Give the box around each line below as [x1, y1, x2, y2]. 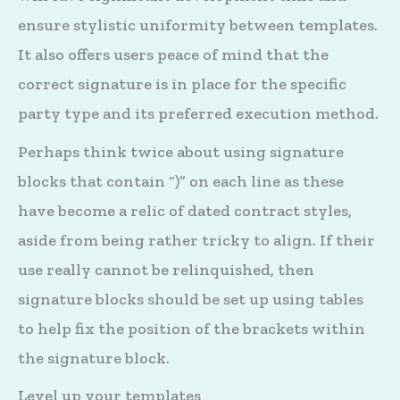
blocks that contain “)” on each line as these [18, 171, 344, 191]
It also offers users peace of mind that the [18, 45, 329, 65]
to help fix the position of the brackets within [18, 318, 365, 338]
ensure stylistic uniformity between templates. [18, 15, 378, 36]
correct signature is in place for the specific [18, 74, 346, 95]
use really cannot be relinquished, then [18, 259, 314, 279]
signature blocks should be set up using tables [18, 288, 363, 309]
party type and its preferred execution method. [18, 104, 379, 124]
